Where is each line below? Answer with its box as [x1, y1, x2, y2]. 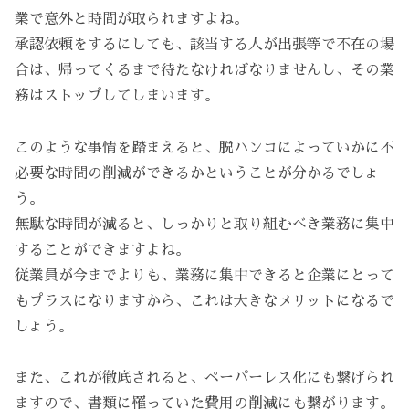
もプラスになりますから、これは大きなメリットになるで [15, 293, 394, 309]
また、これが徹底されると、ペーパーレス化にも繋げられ [15, 371, 394, 386]
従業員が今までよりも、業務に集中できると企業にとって [15, 267, 394, 283]
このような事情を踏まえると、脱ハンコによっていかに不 [15, 140, 394, 155]
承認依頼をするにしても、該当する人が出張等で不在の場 [15, 37, 394, 52]
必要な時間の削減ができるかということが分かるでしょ [15, 165, 380, 181]
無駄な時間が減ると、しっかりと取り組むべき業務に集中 [15, 216, 394, 232]
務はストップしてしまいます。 [15, 88, 219, 103]
